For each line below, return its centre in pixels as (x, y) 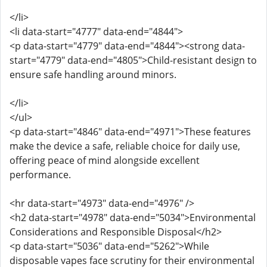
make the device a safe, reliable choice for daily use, (125, 146)
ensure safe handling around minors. (93, 74)
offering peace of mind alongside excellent (105, 160)
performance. (40, 175)
